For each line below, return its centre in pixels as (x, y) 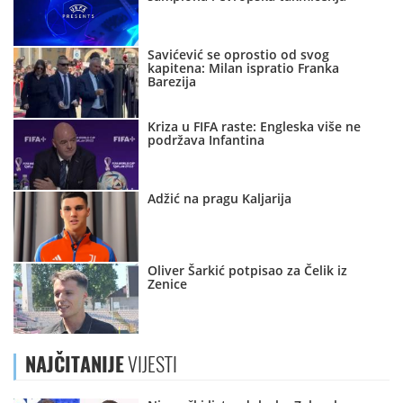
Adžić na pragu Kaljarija (220, 199)
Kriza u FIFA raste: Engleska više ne (255, 127)
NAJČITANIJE (75, 365)
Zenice (168, 284)
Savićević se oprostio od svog (239, 55)
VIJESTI (151, 365)
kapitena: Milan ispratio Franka (244, 68)
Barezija (172, 82)
